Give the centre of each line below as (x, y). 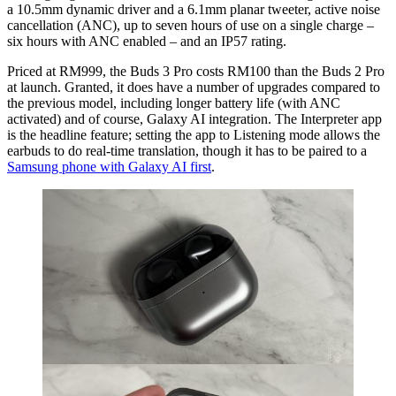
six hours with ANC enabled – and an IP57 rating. (147, 41)
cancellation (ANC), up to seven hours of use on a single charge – (190, 25)
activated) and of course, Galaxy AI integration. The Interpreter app (194, 118)
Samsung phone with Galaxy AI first (109, 166)
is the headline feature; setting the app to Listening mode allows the (194, 134)
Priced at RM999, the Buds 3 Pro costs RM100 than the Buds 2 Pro (196, 71)
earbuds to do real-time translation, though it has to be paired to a (187, 150)
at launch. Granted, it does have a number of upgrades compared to (194, 87)
